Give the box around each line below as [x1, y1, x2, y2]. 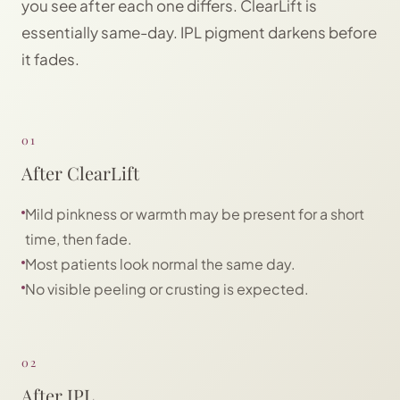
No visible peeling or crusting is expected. [25, 279, 309, 298]
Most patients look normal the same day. [25, 254, 296, 273]
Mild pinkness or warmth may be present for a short [25, 204, 364, 223]
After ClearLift [21, 161, 139, 185]
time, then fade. [25, 229, 132, 248]
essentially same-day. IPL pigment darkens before [21, 22, 377, 42]
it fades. [21, 49, 79, 69]
